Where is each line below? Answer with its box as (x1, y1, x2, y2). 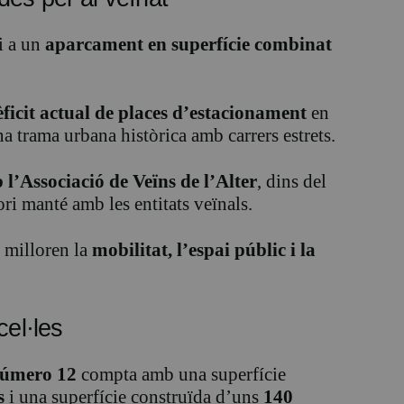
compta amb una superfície (77, 363, 286, 386)
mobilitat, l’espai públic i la (92, 239, 316, 262)
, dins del (257, 170, 326, 193)
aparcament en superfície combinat (45, 33, 332, 56)
